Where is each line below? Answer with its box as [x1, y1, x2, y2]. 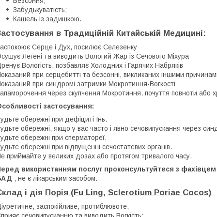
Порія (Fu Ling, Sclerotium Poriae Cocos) [45, 187, 214, 197]
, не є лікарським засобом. [12, 174, 97, 182]
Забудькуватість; [13, 5, 67, 14]
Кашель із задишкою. [13, 15, 81, 23]
